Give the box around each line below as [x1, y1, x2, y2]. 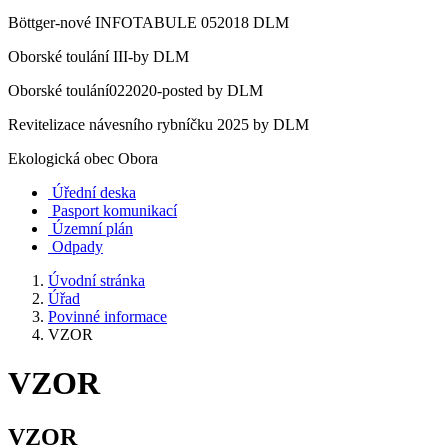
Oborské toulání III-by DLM [8, 48, 189, 65]
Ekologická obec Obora [8, 150, 158, 167]
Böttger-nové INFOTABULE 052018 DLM [8, 14, 289, 31]
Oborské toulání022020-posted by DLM [8, 82, 263, 99]
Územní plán [52, 220, 133, 237]
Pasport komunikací [52, 202, 177, 219]
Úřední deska [52, 184, 136, 201]
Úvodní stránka [48, 272, 145, 289]
